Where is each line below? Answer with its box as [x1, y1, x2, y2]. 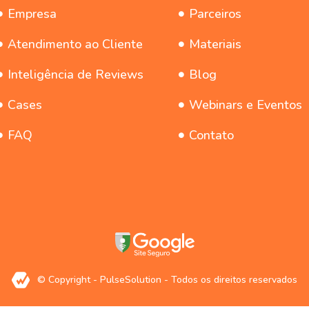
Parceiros [189, 6, 242, 23]
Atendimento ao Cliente [8, 36, 143, 53]
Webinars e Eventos [189, 97, 303, 114]
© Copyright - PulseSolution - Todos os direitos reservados [37, 273, 298, 287]
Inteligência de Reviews [8, 66, 143, 83]
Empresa [8, 6, 57, 23]
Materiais [189, 36, 242, 53]
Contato [189, 127, 235, 144]
